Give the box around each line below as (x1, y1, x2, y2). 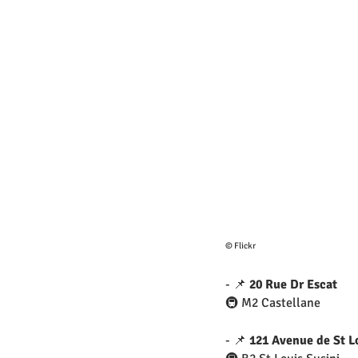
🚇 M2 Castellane (225, 295, 320, 312)
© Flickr (225, 241, 256, 252)
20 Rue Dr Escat (249, 276, 337, 293)
